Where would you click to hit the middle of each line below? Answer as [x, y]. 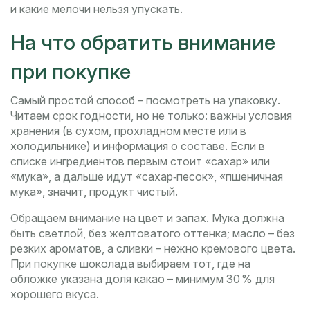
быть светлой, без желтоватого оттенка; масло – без [153, 234]
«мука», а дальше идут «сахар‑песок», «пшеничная [147, 177]
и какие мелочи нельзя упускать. [97, 9]
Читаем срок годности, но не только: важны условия [151, 116]
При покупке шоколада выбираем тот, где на [130, 264]
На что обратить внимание [143, 43]
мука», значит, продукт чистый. [94, 192]
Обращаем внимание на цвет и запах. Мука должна [147, 218]
